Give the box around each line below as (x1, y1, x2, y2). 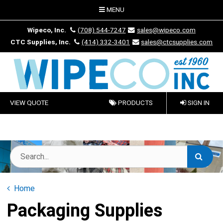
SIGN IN (186, 98, 210, 108)
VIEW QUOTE (10, 98, 49, 108)
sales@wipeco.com (136, 25, 196, 35)
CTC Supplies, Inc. (10, 37, 71, 47)
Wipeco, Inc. (27, 25, 67, 35)
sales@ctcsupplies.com (141, 37, 213, 47)
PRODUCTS (116, 98, 153, 108)
